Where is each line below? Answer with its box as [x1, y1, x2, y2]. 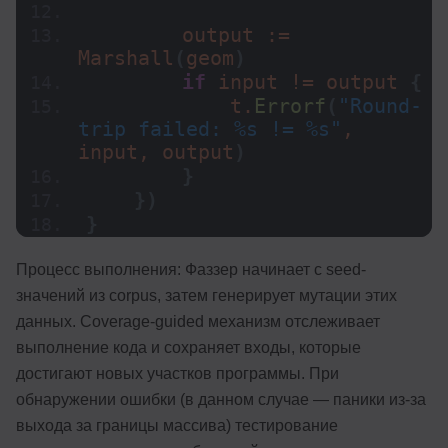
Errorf [254, 95, 326, 119]
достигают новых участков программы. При [16, 365, 339, 383]
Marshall [78, 47, 174, 71]
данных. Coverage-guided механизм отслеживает [16, 313, 380, 331]
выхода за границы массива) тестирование [16, 417, 338, 435]
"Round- [338, 95, 422, 119]
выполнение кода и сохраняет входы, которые [16, 339, 361, 357]
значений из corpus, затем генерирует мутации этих [16, 287, 397, 305]
